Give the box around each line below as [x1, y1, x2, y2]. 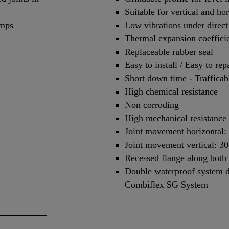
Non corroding [125, 99, 179, 110]
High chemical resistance [125, 86, 218, 97]
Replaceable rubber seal [125, 46, 213, 57]
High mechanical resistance [125, 112, 226, 123]
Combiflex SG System [125, 179, 208, 190]
